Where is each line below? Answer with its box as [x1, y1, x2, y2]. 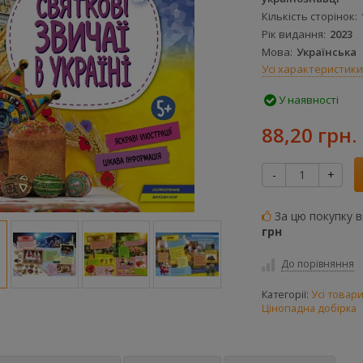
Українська [297, 45, 357, 60]
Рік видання [262, 27, 323, 42]
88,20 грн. [262, 122, 357, 148]
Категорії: [262, 287, 311, 301]
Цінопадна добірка [262, 301, 357, 315]
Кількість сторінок [262, 9, 355, 24]
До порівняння [281, 257, 354, 271]
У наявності [276, 92, 339, 107]
